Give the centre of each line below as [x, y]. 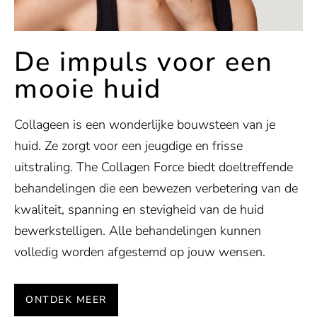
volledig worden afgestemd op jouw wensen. [140, 252]
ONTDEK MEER [66, 300]
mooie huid [88, 89]
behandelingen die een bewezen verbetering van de [156, 189]
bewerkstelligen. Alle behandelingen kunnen [138, 231]
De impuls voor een [144, 62]
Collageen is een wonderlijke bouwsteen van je [145, 125]
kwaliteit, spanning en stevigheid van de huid [139, 210]
